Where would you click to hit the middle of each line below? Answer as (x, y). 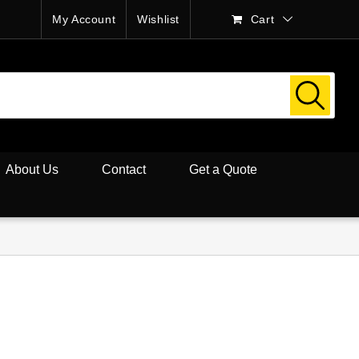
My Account (84, 19)
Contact (124, 169)
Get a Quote (223, 169)
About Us (32, 169)
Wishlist (159, 19)
